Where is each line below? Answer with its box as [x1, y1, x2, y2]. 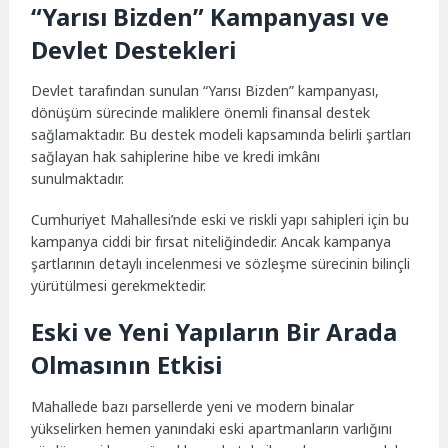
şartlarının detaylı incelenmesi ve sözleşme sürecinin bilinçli [31, 253, 411, 273]
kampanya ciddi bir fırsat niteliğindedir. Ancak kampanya [31, 231, 392, 251]
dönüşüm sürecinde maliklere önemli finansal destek [31, 102, 371, 122]
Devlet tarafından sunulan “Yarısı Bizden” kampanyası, [31, 80, 380, 100]
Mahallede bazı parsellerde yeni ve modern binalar [31, 396, 355, 416]
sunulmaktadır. [31, 168, 125, 188]
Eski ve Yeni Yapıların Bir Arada [31, 315, 398, 349]
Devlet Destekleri [31, 32, 237, 66]
